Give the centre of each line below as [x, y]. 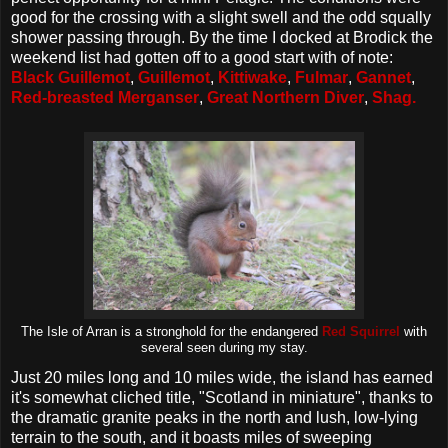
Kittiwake [252, 78]
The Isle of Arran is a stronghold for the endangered [171, 332]
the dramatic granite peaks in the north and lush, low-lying [214, 417]
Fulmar [321, 78]
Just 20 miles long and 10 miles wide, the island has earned [222, 377]
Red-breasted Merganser [105, 98]
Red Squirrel [361, 332]
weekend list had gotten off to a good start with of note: [202, 58]
